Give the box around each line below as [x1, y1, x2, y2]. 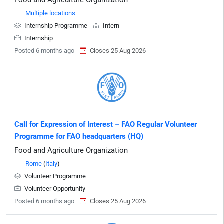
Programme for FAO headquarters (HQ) [14, 132, 143, 141]
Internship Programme [23, 22, 89, 29]
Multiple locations [25, 9, 75, 17]
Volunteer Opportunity [23, 185, 85, 192]
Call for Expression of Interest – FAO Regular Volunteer [14, 120, 197, 129]
